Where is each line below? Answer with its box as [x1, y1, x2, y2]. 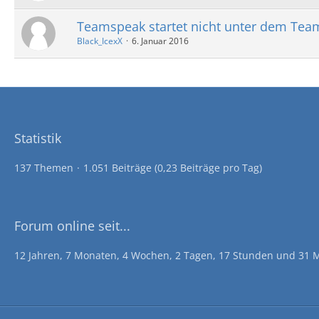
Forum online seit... [14, 217, 130, 234]
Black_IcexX [77, 34, 122, 47]
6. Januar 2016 [132, 34, 189, 47]
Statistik [14, 130, 61, 147]
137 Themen [14, 161, 73, 174]
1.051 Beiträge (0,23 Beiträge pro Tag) [83, 161, 262, 174]
